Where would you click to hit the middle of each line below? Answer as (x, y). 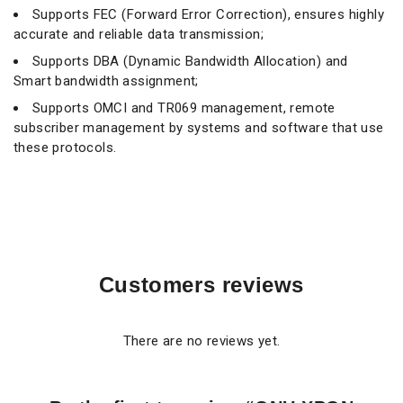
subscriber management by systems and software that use (199, 128)
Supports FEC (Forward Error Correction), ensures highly (208, 14)
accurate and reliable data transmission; (139, 34)
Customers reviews (201, 285)
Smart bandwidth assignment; (106, 81)
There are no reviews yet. (201, 341)
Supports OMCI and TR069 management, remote (184, 108)
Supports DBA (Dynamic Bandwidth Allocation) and (190, 61)
